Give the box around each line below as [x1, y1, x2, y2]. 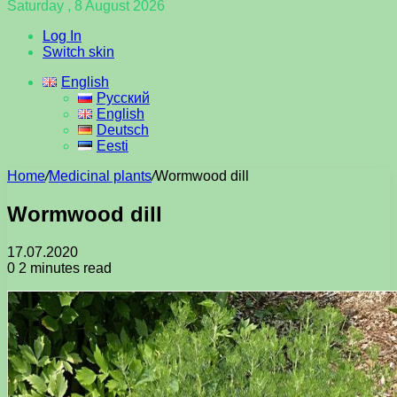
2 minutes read [15, 260, 112, 276]
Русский [96, 90, 150, 105]
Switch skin [43, 44, 114, 59]
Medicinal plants [49, 168, 152, 183]
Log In [43, 28, 82, 43]
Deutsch [96, 122, 149, 137]
